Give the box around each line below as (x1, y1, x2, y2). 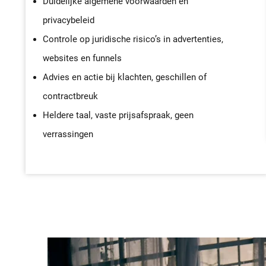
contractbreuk (43, 91, 98, 102)
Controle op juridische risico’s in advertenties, (43, 34, 223, 45)
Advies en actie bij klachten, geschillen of (43, 72, 207, 83)
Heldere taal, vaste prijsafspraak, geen (43, 110, 194, 121)
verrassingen (43, 129, 93, 140)
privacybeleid (43, 15, 94, 26)
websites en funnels (43, 53, 122, 64)
